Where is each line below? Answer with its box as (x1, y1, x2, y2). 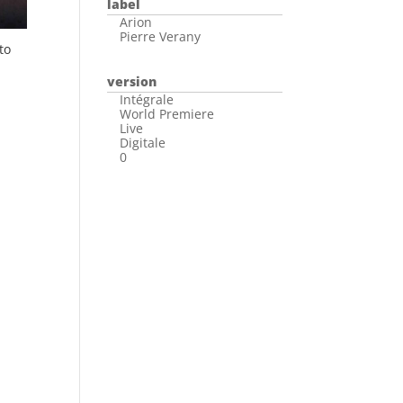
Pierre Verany (120, 27, 201, 45)
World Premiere (120, 104, 215, 122)
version (107, 72, 157, 90)
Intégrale (120, 90, 175, 108)
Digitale (120, 133, 166, 151)
